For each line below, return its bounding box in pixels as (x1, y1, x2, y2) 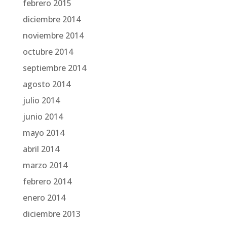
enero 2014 (22, 192, 65, 203)
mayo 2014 (22, 127, 64, 138)
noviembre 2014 (22, 30, 84, 41)
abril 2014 (22, 143, 59, 155)
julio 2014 (22, 95, 60, 106)
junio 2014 (22, 111, 63, 122)
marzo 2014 (22, 160, 67, 171)
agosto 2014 (22, 79, 70, 90)
